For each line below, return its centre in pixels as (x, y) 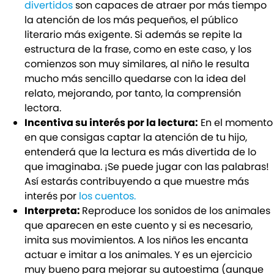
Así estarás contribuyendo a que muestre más (137, 182)
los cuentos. (107, 196)
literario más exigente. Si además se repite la (133, 35)
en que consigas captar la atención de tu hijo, (136, 138)
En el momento (235, 123)
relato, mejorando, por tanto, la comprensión (133, 94)
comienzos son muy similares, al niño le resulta (137, 64)
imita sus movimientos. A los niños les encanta (136, 240)
